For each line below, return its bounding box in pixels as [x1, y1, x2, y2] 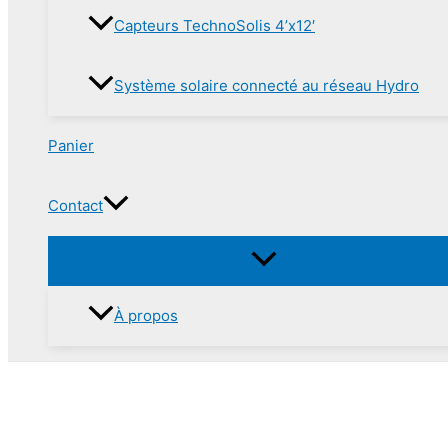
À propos [114, 305, 178, 325]
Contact [48, 195, 103, 215]
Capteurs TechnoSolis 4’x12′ [114, 15, 315, 35]
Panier [48, 135, 94, 155]
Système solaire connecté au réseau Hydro [114, 75, 419, 95]
